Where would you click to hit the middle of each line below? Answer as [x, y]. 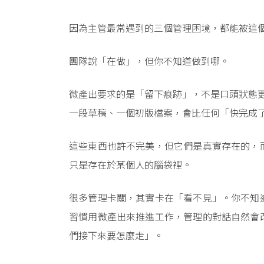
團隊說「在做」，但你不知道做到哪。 [149, 62]
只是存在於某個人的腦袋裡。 [130, 166]
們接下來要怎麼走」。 [116, 236]
